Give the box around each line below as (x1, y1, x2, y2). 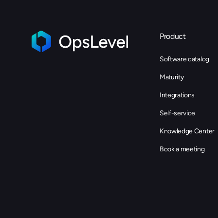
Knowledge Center (160, 127, 215, 136)
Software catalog (160, 55, 209, 64)
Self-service (160, 109, 196, 118)
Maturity (160, 73, 184, 82)
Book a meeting (160, 145, 205, 154)
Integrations (160, 91, 195, 100)
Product (160, 32, 186, 41)
